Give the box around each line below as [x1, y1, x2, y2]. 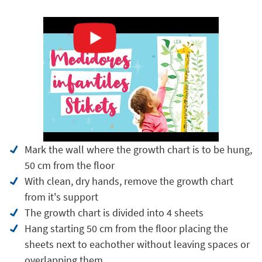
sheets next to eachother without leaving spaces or [24, 237, 250, 251]
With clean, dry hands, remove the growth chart [24, 174, 233, 188]
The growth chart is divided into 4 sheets [24, 206, 204, 219]
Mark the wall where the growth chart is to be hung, [24, 143, 252, 156]
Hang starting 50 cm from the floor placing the [24, 222, 228, 235]
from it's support [24, 190, 98, 204]
